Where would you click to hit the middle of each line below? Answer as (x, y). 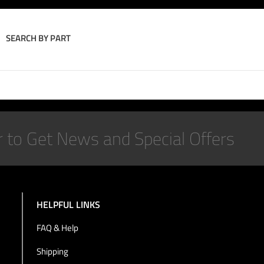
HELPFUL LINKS (68, 204)
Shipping (52, 251)
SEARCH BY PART (38, 38)
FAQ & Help (57, 228)
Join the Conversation (225, 198)
